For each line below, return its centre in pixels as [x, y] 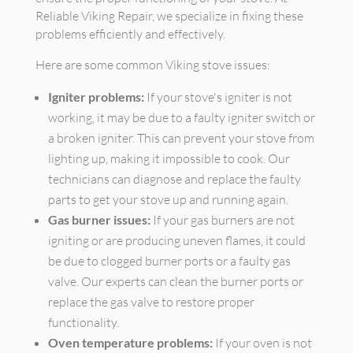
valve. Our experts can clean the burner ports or [175, 281]
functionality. [83, 322]
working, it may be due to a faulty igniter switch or [181, 117]
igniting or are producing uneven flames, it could [176, 240]
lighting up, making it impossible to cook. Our [169, 158]
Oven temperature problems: [130, 342]
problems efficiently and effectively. [130, 34]
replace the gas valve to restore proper [151, 302]
